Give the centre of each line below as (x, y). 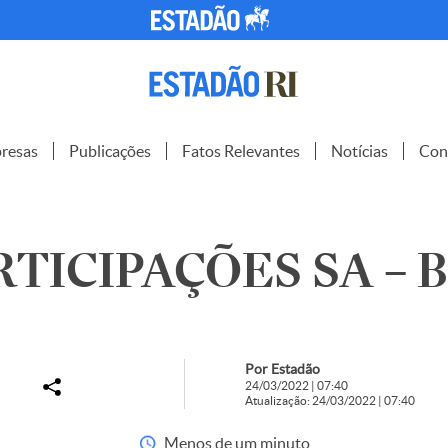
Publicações (110, 151)
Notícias (359, 151)
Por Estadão (282, 369)
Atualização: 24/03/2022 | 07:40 (329, 400)
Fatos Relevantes (241, 151)
